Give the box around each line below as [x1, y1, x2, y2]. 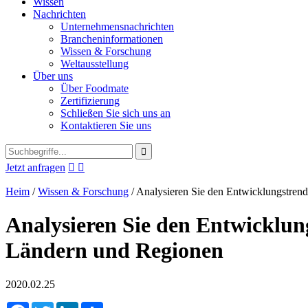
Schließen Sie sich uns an [60, 107, 170, 119]
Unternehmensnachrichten [60, 21, 174, 32]
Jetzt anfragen [5, 162, 65, 173]
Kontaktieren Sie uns [60, 120, 151, 131]
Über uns [33, 70, 73, 82]
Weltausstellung [60, 58, 129, 69]
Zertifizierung [60, 95, 120, 107]
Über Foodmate [60, 82, 129, 94]
